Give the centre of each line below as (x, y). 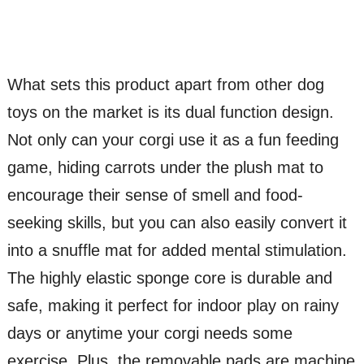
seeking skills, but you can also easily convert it (177, 222)
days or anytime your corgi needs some (149, 333)
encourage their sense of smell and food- (155, 195)
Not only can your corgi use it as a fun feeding (173, 139)
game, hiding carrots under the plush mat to (165, 167)
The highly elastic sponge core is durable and (169, 277)
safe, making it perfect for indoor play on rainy (173, 305)
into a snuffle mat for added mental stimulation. (177, 250)
